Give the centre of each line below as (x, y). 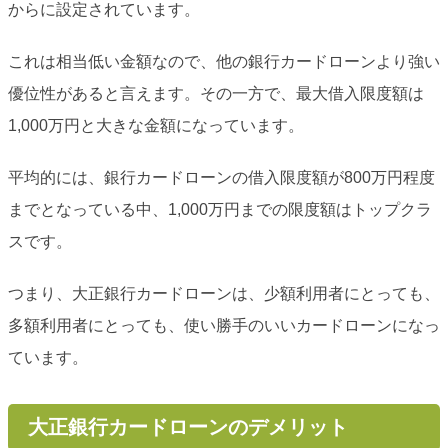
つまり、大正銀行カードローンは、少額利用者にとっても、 (224, 294)
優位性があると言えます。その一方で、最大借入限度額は (216, 94)
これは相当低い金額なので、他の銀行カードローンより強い (224, 62)
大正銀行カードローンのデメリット (187, 427)
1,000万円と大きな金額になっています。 (156, 126)
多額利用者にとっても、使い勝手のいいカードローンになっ (224, 326)
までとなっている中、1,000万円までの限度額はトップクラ (220, 210)
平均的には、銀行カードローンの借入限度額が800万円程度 (221, 178)
